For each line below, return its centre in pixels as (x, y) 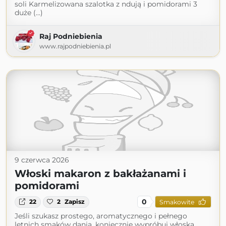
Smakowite (177, 202)
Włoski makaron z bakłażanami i (100, 174)
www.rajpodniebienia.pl (75, 46)
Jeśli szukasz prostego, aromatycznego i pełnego (101, 216)
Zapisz (75, 202)
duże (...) (29, 13)
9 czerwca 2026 (42, 160)
